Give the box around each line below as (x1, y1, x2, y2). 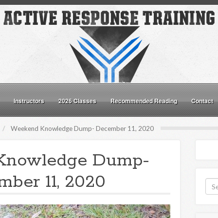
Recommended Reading (110, 96, 177, 105)
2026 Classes (58, 96, 96, 105)
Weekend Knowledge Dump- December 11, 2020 (11, 125, 154, 132)
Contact (191, 96, 213, 105)
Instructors (14, 96, 44, 105)
